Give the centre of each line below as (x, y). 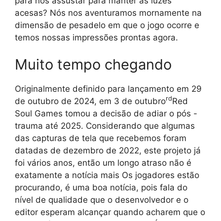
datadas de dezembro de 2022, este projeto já (108, 151)
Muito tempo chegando (93, 65)
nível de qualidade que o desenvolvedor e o (102, 200)
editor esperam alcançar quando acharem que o (110, 212)
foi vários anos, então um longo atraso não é (103, 163)
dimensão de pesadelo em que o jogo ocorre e (107, 25)
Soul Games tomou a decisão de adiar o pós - (106, 114)
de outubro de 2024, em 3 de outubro (90, 101)
